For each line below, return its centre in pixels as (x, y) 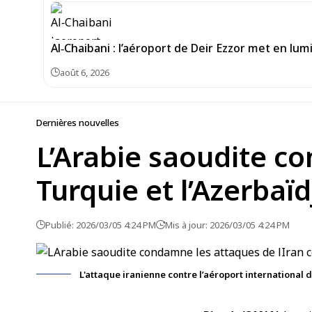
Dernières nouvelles (78, 123)
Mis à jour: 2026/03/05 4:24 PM (227, 225)
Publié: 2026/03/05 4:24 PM (101, 225)
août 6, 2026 (85, 72)
